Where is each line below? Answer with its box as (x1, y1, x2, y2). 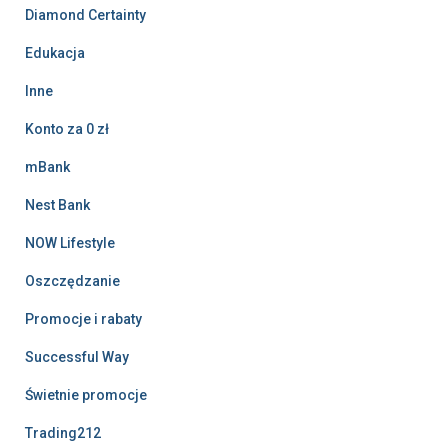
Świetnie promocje (25, 387, 147, 404)
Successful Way (25, 349, 129, 366)
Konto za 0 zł (25, 121, 109, 138)
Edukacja (25, 45, 85, 62)
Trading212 (25, 425, 101, 442)
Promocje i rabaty (25, 311, 142, 328)
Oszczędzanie (25, 273, 120, 290)
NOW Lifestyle (25, 235, 115, 252)
